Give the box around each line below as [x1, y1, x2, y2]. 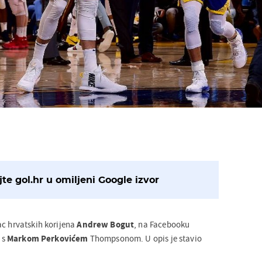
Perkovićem [41, 232, 88, 244]
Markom [6, 232, 39, 244]
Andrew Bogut [75, 218, 135, 230]
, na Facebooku [134, 218, 190, 230]
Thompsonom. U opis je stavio [88, 232, 202, 244]
